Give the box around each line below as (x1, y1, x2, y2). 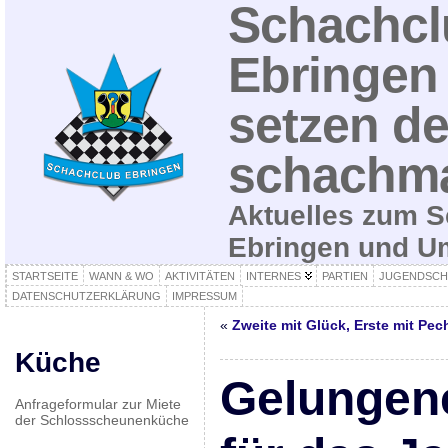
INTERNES (245, 270, 301, 282)
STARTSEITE (11, 270, 78, 282)
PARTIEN (321, 270, 368, 282)
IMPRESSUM (171, 290, 237, 302)
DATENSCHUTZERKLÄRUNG (11, 290, 161, 302)
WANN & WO (88, 270, 154, 282)
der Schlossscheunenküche (14, 412, 189, 428)
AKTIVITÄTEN (164, 270, 235, 282)
